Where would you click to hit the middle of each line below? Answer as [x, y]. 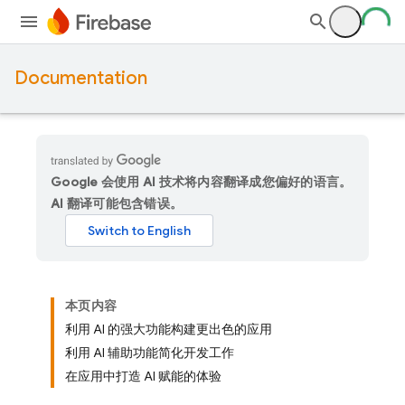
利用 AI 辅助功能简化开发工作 [150, 353]
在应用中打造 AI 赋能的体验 [143, 376]
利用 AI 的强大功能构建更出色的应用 [169, 329]
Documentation [81, 78]
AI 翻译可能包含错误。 [117, 203]
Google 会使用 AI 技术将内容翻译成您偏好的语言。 [202, 182]
